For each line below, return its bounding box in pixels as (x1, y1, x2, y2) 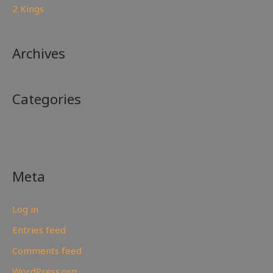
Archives (12, 43, 65, 63)
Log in (12, 203, 38, 216)
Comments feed (12, 244, 82, 257)
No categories (12, 125, 73, 138)
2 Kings (12, 2, 44, 15)
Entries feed (12, 224, 66, 236)
